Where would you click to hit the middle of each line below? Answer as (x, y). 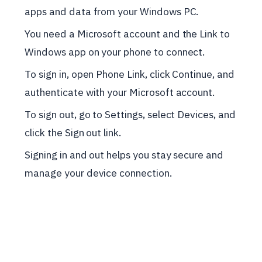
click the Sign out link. (73, 133)
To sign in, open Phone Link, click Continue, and (130, 74)
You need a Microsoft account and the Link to (127, 34)
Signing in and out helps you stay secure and (124, 155)
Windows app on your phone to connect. (115, 52)
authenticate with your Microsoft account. (120, 92)
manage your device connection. (98, 173)
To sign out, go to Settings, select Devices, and (130, 115)
